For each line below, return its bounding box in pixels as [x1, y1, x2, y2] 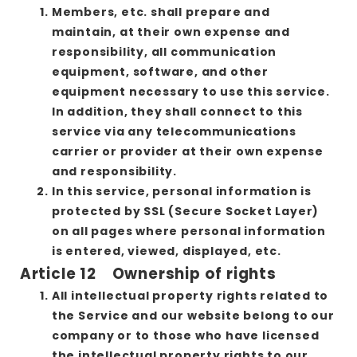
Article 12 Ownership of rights [19, 262, 277, 284]
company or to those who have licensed [51, 327, 320, 343]
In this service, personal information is [51, 182, 312, 199]
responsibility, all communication [51, 43, 277, 60]
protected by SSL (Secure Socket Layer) [51, 202, 320, 219]
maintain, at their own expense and [51, 23, 290, 40]
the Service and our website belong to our [51, 307, 335, 324]
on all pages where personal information [51, 222, 326, 239]
